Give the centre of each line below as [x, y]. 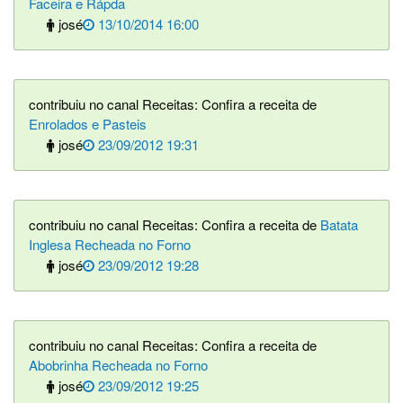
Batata [339, 224]
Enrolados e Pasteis [88, 124]
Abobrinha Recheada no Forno [118, 365]
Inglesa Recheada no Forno [110, 244]
